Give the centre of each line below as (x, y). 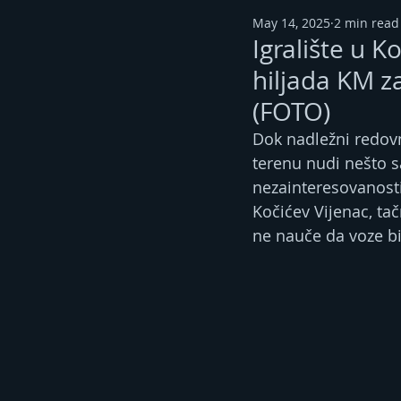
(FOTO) (291, 111)
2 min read (367, 22)
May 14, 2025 (291, 22)
